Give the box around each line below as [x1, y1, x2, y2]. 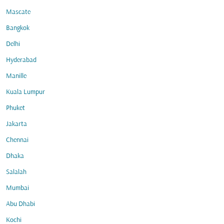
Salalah [6, 168, 26, 176]
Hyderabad [6, 56, 36, 64]
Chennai [6, 136, 28, 144]
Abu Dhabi [6, 200, 35, 208]
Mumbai [6, 184, 29, 192]
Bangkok [6, 24, 29, 32]
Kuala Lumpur [6, 88, 45, 96]
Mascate [6, 8, 30, 16]
